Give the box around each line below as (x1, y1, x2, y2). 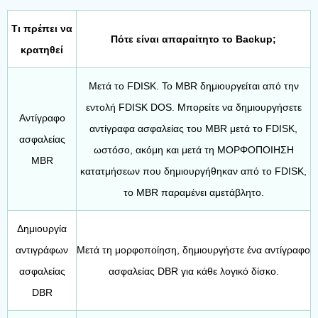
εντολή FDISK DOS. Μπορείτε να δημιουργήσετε (85, 102, 302, 113)
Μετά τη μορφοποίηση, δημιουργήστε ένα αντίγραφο (77, 244, 310, 256)
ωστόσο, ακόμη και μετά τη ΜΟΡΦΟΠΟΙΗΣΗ (93, 144, 294, 155)
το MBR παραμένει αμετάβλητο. (123, 187, 264, 198)
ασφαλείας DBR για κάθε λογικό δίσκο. (108, 265, 279, 277)
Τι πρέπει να (11, 23, 72, 34)
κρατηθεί (21, 44, 63, 55)
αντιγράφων (16, 244, 68, 256)
